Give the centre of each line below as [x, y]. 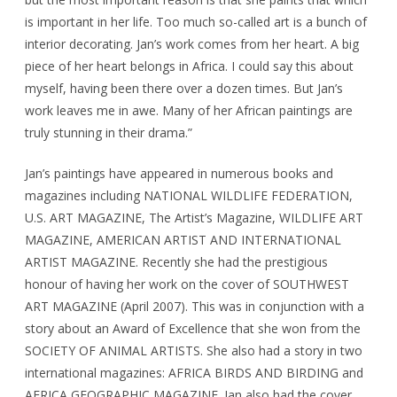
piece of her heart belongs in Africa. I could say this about [189, 66]
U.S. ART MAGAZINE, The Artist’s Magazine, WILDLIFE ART [194, 217]
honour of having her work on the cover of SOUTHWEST [187, 284]
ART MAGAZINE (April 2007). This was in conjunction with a [195, 306]
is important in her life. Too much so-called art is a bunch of [196, 21]
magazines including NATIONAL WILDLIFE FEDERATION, [189, 195]
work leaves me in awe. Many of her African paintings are [189, 110]
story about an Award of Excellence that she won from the [193, 328]
